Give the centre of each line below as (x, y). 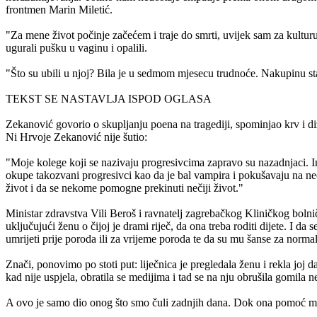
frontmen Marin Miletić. (59, 10)
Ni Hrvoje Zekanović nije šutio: (76, 137)
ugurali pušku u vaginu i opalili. (76, 48)
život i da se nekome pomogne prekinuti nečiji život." (125, 188)
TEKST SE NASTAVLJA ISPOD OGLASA (109, 99)
